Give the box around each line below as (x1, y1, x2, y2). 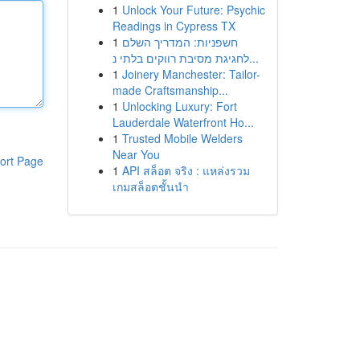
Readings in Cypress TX (112, 18, 235, 34)
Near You (112, 146, 160, 162)
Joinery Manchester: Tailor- (121, 66, 260, 82)
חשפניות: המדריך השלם (121, 34, 238, 50)
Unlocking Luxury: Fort (121, 98, 237, 114)
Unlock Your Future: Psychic (121, 2, 265, 18)
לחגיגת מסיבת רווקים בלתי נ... (248, 50, 259, 66)
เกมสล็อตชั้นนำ (112, 178, 189, 194)
